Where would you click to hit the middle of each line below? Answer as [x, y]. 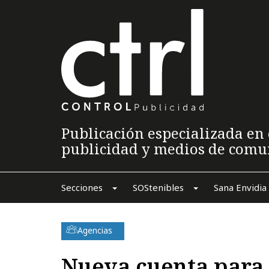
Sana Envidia [240, 187]
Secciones [82, 187]
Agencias [95, 230]
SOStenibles [158, 187]
